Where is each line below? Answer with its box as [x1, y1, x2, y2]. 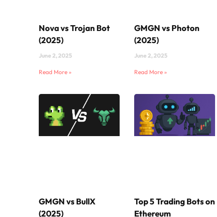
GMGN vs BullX [39, 196, 95, 207]
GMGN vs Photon [134, 22, 200, 33]
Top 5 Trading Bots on [134, 196, 216, 207]
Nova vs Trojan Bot [39, 22, 110, 33]
